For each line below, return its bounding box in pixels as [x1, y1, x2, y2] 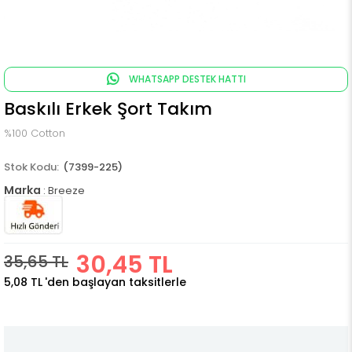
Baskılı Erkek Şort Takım [4, 97, 212, 121]
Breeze [48, 183, 85, 198]
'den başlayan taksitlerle [45, 274, 186, 290]
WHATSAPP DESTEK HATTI [126, 72, 246, 86]
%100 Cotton [4, 126, 65, 141]
